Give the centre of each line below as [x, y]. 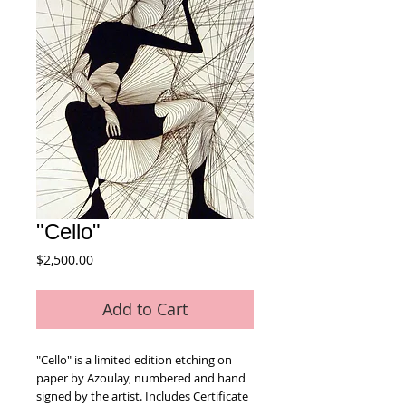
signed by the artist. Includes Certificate [142, 396]
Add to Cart [145, 309]
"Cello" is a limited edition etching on [134, 360]
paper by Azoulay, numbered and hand [141, 378]
